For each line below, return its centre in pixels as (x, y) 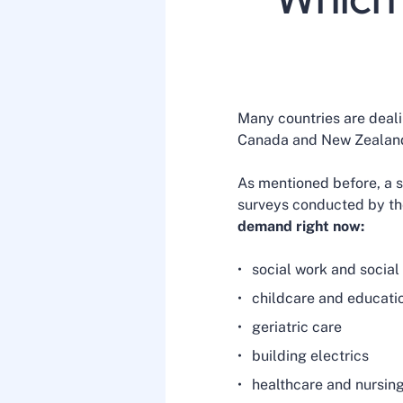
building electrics (310, 356)
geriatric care (297, 327)
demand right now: (301, 226)
